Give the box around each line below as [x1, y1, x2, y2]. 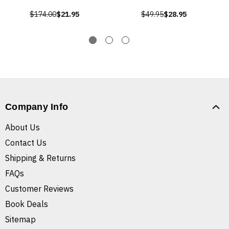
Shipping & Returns [5, 153, 76, 164]
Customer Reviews [5, 184, 74, 194]
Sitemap [5, 214, 36, 225]
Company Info [5, 102, 68, 112]
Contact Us [5, 138, 47, 148]
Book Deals [5, 199, 48, 210]
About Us [5, 122, 40, 133]
